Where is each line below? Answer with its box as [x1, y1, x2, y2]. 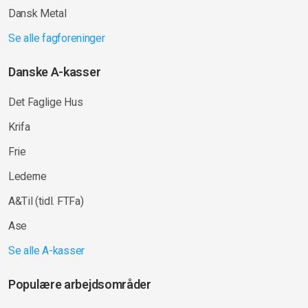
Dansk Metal [8, 6, 67, 20]
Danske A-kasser [8, 64, 101, 79]
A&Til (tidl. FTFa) [8, 194, 84, 208]
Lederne [8, 169, 47, 183]
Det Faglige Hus [8, 95, 83, 109]
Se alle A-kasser [8, 243, 85, 257]
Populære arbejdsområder [8, 276, 151, 291]
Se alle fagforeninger [8, 31, 105, 45]
